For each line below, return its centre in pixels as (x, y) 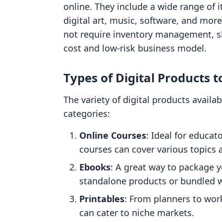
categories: (87, 113)
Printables (102, 199)
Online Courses (113, 135)
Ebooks (95, 167)
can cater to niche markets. (137, 213)
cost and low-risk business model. (135, 48)
